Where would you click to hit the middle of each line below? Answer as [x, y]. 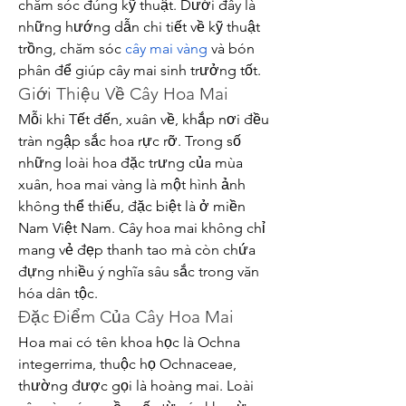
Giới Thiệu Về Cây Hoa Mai [123, 94]
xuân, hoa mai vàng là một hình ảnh [132, 184]
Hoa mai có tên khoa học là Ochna [129, 342]
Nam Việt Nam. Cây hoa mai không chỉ [142, 228]
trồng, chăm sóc [72, 48]
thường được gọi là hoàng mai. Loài [136, 386]
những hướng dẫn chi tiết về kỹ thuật [139, 27]
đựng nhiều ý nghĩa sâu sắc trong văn [139, 271]
